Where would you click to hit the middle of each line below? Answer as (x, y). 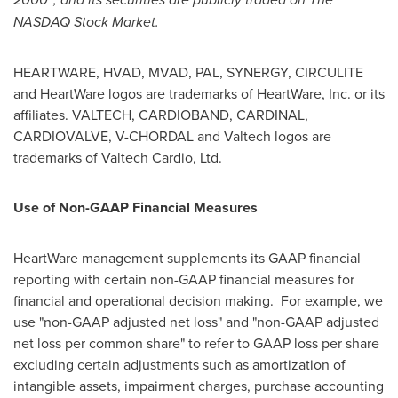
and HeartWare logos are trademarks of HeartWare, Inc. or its (199, 94)
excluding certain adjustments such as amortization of (179, 365)
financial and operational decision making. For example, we (198, 301)
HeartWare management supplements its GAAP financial (187, 258)
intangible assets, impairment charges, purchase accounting (199, 386)
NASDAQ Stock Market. (86, 22)
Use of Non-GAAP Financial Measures (135, 208)
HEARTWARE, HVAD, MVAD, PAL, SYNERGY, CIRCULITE (188, 72)
